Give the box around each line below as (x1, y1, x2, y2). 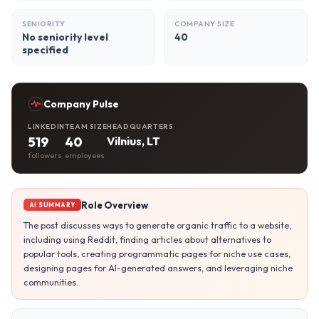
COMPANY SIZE (174, 19, 235, 28)
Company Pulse (43, 98, 119, 110)
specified (22, 43, 68, 56)
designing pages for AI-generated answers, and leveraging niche (23, 262, 293, 273)
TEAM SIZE (64, 122, 108, 131)
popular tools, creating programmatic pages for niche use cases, (23, 248, 291, 259)
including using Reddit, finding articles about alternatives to (23, 234, 271, 245)
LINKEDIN (28, 122, 65, 131)
